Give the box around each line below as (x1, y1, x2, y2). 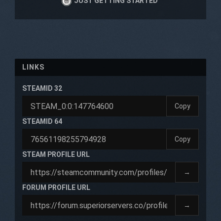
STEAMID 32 (22, 84, 62, 92)
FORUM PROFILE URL (22, 184, 90, 191)
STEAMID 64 (22, 117, 62, 125)
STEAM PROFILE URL (22, 150, 90, 158)
